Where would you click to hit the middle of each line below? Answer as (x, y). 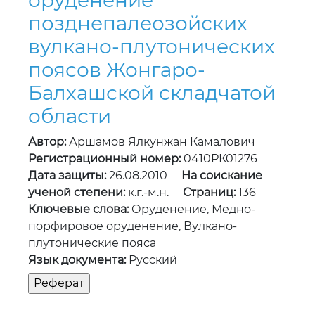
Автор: (47, 142)
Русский (152, 260)
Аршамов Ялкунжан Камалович (161, 142)
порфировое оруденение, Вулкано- (133, 226)
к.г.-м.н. (154, 193)
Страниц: (209, 193)
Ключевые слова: (78, 210)
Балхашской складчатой (152, 93)
